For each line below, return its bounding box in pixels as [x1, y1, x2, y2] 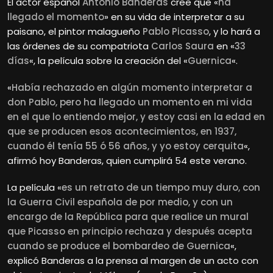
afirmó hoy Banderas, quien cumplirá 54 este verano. [7, 154, 247, 167]
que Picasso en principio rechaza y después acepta [7, 224, 252, 238]
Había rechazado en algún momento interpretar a [12, 80, 252, 94]
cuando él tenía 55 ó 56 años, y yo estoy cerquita [7, 139, 244, 152]
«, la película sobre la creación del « [29, 54, 188, 67]
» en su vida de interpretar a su [104, 10, 244, 23]
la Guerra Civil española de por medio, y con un [7, 195, 233, 208]
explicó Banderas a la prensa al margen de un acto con [7, 253, 258, 267]
